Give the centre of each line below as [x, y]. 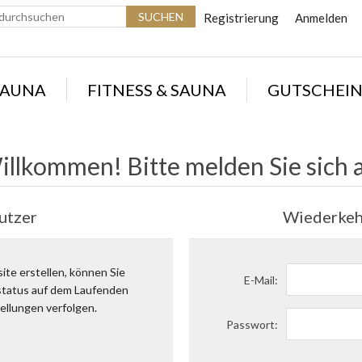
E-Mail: [261, 280]
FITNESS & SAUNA [156, 90]
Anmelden [321, 18]
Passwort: [252, 324]
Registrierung [241, 18]
